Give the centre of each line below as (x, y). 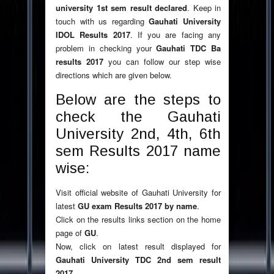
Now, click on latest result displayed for (138, 246)
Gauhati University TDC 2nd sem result (138, 260)
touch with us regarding (102, 21)
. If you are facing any (176, 35)
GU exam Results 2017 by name (137, 206)
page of (70, 233)
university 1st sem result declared (121, 8)
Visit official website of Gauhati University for (138, 193)
